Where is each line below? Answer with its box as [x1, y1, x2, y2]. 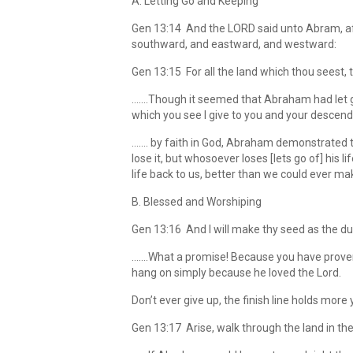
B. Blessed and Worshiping [132, 195, 262, 208]
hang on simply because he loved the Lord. [132, 266, 341, 279]
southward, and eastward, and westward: [132, 38, 336, 50]
